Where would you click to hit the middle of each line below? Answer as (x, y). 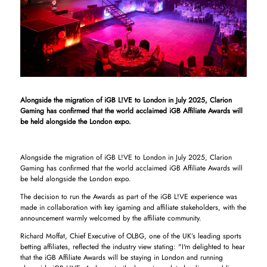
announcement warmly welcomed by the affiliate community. (111, 218)
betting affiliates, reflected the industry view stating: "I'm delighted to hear (132, 246)
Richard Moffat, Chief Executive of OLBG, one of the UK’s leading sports (131, 236)
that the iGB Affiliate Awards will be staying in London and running (121, 257)
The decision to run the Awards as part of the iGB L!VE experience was (128, 196)
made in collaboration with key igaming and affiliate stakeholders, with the (133, 207)
